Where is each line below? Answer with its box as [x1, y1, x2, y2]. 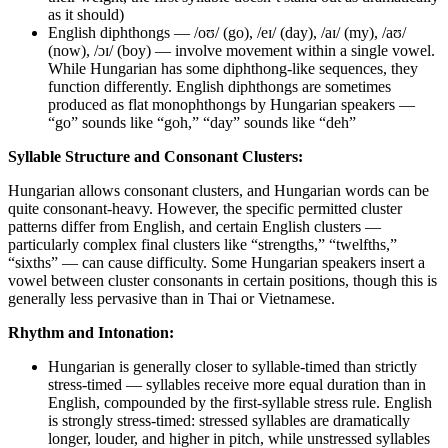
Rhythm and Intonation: [8, 323, 174, 341]
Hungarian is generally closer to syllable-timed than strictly [48, 357, 417, 375]
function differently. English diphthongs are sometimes [48, 77, 391, 95]
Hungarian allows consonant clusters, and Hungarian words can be [8, 181, 429, 199]
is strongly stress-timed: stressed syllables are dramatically [48, 411, 410, 429]
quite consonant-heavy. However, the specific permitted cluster [8, 199, 402, 217]
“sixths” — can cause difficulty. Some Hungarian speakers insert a [8, 253, 425, 271]
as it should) [48, 5, 124, 23]
